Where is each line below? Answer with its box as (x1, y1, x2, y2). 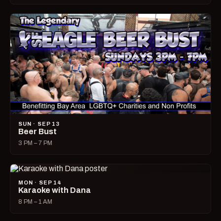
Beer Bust (18, 127, 57, 136)
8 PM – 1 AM (18, 198, 52, 206)
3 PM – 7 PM (18, 140, 52, 147)
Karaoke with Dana (18, 186, 91, 195)
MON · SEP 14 (18, 180, 62, 186)
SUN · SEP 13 (18, 121, 60, 127)
